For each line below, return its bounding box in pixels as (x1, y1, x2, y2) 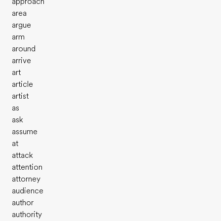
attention (12, 163, 42, 172)
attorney (12, 175, 40, 184)
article (12, 80, 33, 89)
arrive (12, 56, 31, 65)
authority (12, 210, 42, 219)
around (12, 44, 36, 53)
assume (12, 127, 37, 136)
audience (12, 186, 43, 195)
